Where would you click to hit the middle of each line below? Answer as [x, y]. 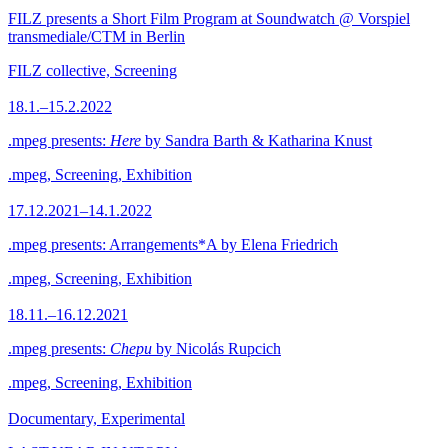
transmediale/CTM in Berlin [96, 36]
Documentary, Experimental [96, 418]
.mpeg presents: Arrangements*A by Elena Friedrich [173, 244]
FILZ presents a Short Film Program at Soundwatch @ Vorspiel [209, 18]
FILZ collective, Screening [92, 70]
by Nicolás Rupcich [216, 348]
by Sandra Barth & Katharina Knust [256, 140]
